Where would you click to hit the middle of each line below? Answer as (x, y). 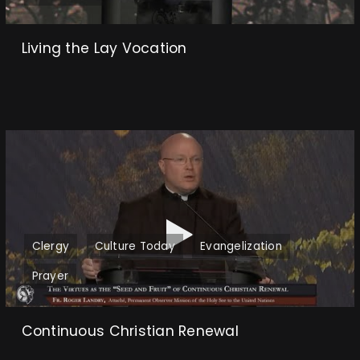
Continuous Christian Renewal (130, 331)
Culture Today (135, 246)
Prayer (50, 276)
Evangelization (241, 246)
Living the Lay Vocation (104, 48)
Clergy (51, 246)
